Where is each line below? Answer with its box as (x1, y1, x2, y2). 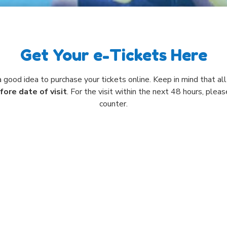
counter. (99, 98, 128, 110)
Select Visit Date (54, 159, 173, 177)
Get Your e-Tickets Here (20, 45, 207, 65)
